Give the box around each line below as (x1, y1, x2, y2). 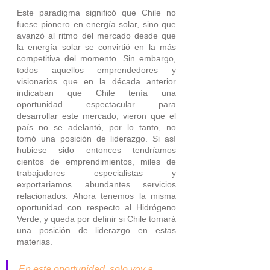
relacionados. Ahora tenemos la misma (17, 190, 176, 201)
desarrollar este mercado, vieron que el (17, 110, 176, 121)
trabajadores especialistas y (17, 168, 176, 178)
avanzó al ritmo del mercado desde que (17, 30, 176, 40)
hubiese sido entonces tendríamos (17, 145, 176, 155)
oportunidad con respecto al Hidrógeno (17, 202, 176, 212)
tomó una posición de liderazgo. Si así (17, 133, 176, 143)
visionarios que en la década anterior (17, 76, 176, 86)
